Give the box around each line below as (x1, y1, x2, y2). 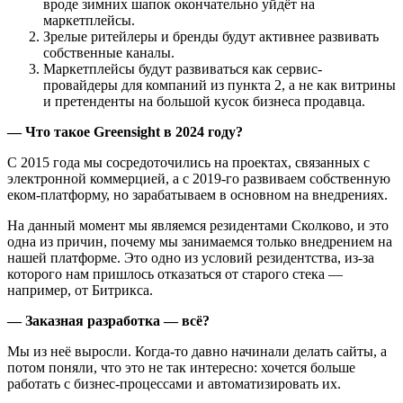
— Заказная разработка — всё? (7, 312, 210, 328)
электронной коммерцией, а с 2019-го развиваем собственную (7, 170, 390, 186)
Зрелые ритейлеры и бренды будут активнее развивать (43, 28, 379, 44)
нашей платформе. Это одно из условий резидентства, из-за (7, 249, 374, 265)
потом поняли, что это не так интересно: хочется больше (7, 359, 355, 375)
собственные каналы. (43, 44, 175, 60)
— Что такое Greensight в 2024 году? (7, 123, 243, 139)
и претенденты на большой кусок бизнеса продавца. (43, 93, 365, 109)
